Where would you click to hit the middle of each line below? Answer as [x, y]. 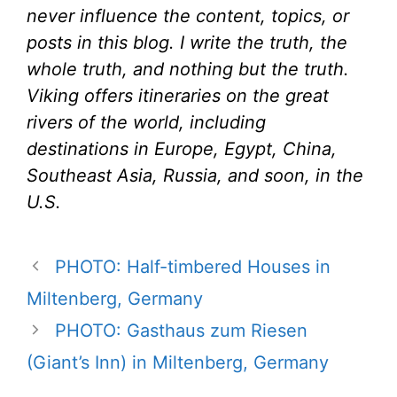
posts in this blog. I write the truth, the [187, 42]
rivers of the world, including [146, 122]
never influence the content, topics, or [188, 16]
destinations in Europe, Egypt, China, [182, 148]
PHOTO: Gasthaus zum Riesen [181, 330]
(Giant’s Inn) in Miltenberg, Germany [178, 362]
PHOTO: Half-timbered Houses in [193, 266]
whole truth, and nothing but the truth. [188, 69]
